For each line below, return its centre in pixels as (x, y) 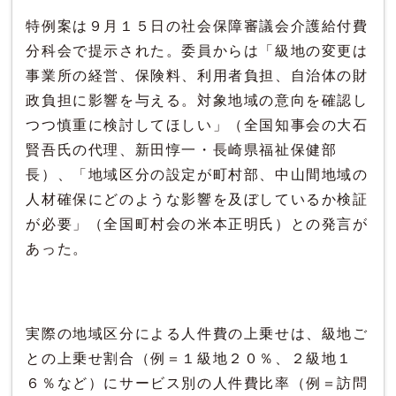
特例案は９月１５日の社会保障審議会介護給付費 (197, 26)
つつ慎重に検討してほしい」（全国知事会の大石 (197, 125)
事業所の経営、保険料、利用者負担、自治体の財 (197, 75)
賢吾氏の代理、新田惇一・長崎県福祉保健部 (182, 149)
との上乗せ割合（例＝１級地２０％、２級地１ (190, 358)
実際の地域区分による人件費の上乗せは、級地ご (197, 333)
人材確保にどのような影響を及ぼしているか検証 (197, 199)
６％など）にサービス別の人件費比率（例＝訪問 (197, 383)
